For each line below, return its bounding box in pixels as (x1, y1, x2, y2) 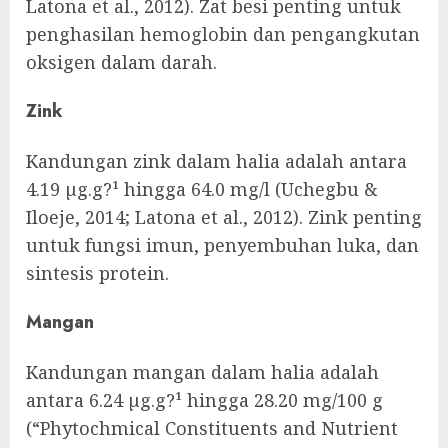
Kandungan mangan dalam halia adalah (26, 360, 379, 385)
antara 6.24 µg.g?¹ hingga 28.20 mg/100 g (26, 388, 383, 413)
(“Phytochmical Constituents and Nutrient (26, 416, 398, 441)
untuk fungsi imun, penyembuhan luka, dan (26, 233, 419, 258)
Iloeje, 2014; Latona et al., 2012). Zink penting (26, 205, 422, 230)
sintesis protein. (26, 261, 169, 286)
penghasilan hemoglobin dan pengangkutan (26, 22, 420, 47)
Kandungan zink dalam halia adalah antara (26, 149, 407, 174)
